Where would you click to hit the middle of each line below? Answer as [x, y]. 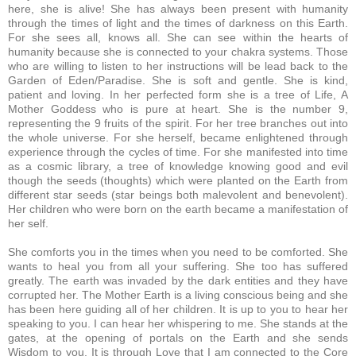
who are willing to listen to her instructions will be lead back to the [178, 66]
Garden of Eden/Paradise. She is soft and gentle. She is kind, [178, 80]
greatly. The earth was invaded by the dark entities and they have [178, 280]
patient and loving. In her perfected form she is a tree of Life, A [178, 94]
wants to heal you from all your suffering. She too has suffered [178, 266]
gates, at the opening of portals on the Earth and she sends [178, 337]
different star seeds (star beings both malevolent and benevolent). [178, 194]
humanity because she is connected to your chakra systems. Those [178, 51]
